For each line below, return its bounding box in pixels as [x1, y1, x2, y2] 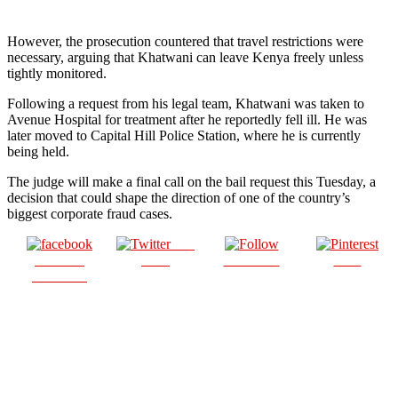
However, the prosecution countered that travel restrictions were [7, 33, 363, 49]
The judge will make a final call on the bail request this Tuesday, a [7, 173, 376, 189]
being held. [7, 143, 69, 159]
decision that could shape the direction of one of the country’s [7, 189, 350, 205]
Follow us [223, 251, 280, 267]
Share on [35, 251, 84, 267]
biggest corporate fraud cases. [7, 205, 172, 221]
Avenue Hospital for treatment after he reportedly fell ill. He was [7, 111, 367, 127]
